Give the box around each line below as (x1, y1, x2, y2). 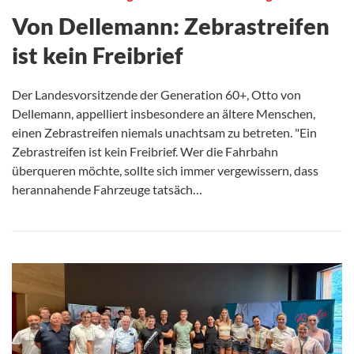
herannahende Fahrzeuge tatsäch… (12, 181, 202, 197)
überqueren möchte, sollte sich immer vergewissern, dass (12, 162, 318, 178)
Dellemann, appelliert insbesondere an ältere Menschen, (12, 105, 315, 121)
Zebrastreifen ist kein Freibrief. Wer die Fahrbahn (12, 143, 278, 159)
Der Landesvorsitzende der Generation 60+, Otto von (12, 86, 301, 102)
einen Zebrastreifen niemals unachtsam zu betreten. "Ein (12, 124, 317, 140)
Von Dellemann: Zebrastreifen (12, 11, 330, 40)
